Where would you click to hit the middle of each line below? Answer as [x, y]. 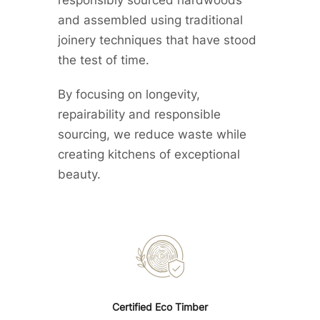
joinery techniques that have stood [157, 40]
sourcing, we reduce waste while [152, 134]
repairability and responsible [140, 114]
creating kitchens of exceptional [149, 154]
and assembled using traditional [151, 20]
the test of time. [104, 60]
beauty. [80, 174]
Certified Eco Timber [160, 307]
